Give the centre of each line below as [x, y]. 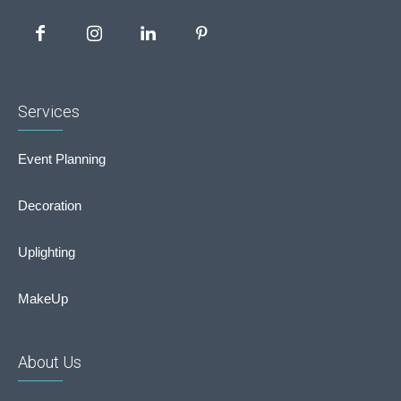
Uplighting [47, 252]
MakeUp [43, 299]
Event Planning [62, 159]
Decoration [50, 205]
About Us [50, 362]
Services [49, 111]
